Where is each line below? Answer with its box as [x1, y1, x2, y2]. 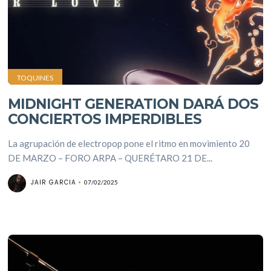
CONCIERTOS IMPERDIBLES [8, 111, 202, 128]
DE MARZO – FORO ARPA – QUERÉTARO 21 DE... [8, 152, 213, 163]
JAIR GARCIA [31, 178, 77, 187]
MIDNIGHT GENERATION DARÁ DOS [8, 96, 259, 113]
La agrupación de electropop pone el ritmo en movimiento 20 [8, 138, 250, 149]
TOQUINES [17, 73, 54, 82]
